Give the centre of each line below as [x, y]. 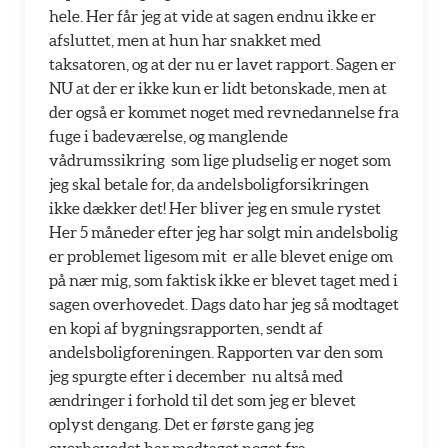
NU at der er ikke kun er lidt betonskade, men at [218, 88]
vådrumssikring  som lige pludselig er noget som [220, 160]
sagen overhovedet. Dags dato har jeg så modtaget [224, 304]
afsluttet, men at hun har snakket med [185, 40]
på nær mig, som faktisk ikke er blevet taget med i [223, 280]
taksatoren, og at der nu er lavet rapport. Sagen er [222, 64]
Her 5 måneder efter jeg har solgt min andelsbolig [223, 232]
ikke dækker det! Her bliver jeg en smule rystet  [216, 208]
